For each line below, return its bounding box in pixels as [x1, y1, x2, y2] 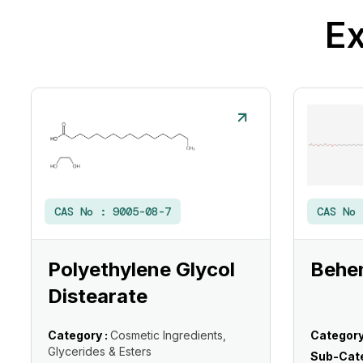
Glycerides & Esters [48, 344, 152, 358]
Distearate [48, 284, 147, 308]
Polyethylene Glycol [48, 258, 235, 281]
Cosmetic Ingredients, [110, 328, 226, 342]
